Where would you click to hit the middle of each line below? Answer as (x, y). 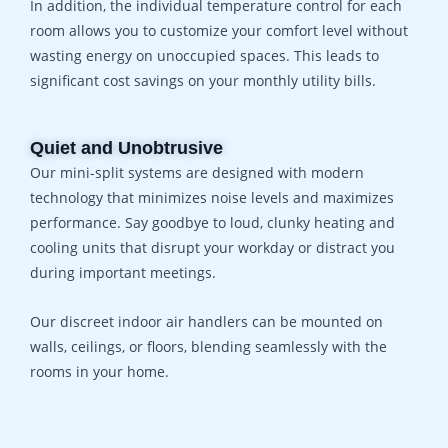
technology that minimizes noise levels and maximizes (212, 197)
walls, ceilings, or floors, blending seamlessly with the (208, 346)
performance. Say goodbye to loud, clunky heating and (212, 222)
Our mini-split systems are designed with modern (197, 172)
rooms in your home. (99, 371)
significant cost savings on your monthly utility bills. (203, 80)
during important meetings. (123, 272)
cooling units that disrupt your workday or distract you (212, 247)
